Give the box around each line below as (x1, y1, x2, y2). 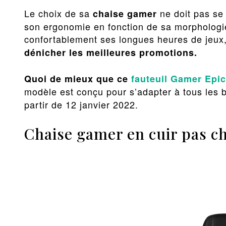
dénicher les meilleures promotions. (24, 46, 197, 59)
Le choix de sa (24, 7, 93, 20)
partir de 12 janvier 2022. (24, 98, 138, 111)
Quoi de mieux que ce (24, 72, 131, 85)
